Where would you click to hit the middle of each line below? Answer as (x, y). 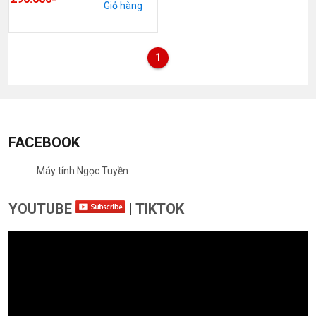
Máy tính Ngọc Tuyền (83, 170)
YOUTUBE (42, 208)
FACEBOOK (44, 142)
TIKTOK (160, 208)
